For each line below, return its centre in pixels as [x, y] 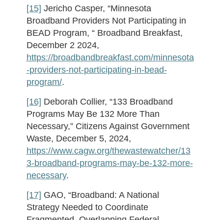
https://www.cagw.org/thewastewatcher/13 [108, 151]
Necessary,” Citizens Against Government [108, 126]
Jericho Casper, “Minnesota [96, 8]
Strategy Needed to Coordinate [87, 207]
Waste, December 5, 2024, [79, 138]
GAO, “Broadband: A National [100, 195]
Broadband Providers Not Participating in [106, 21]
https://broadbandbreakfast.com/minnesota [110, 57]
